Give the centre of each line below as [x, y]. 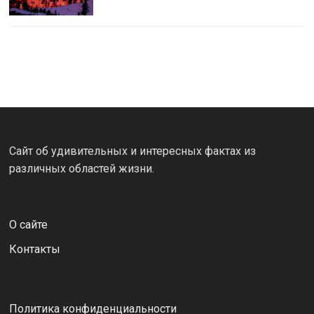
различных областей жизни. [81, 168]
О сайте [28, 224]
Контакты [34, 249]
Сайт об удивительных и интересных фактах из [132, 151]
